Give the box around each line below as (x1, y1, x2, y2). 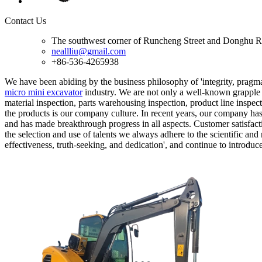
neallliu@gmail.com (51, 46, 126, 56)
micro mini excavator (5, 87, 82, 97)
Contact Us (5, 15, 46, 26)
